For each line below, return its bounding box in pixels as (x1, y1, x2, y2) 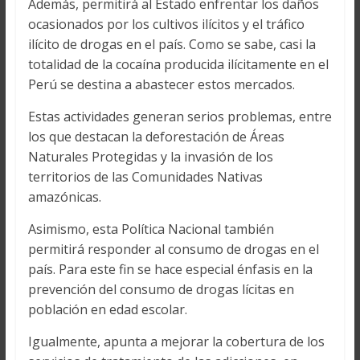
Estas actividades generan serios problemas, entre (27, 108, 332, 126)
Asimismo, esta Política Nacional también (27, 220, 274, 239)
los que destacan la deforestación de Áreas (27, 128, 284, 146)
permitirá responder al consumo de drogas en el (27, 240, 319, 259)
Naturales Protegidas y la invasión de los (27, 148, 273, 166)
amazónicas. (27, 188, 101, 207)
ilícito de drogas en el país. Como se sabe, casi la (27, 35, 316, 54)
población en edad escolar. (27, 301, 187, 319)
